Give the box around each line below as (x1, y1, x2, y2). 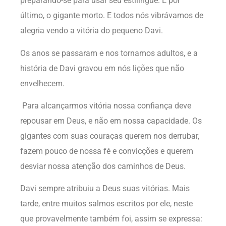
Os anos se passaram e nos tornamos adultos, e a (20, 48, 198, 58)
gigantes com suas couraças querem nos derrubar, (20, 131, 199, 141)
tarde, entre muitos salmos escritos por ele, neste (20, 199, 193, 209)
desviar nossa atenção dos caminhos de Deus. (20, 161, 186, 171)
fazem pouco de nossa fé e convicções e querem (20, 146, 193, 156)
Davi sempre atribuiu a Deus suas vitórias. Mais (20, 184, 190, 194)
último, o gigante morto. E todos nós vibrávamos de (20, 11, 203, 21)
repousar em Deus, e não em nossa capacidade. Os (20, 116, 202, 126)
